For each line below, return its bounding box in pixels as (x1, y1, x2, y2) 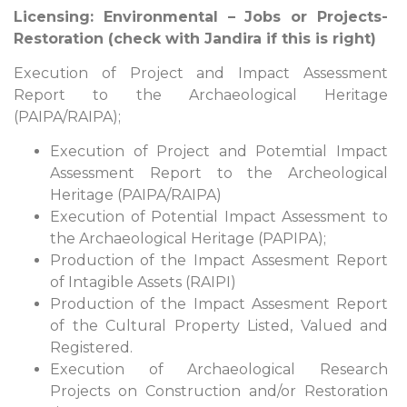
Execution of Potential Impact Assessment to (50, 208, 388, 226)
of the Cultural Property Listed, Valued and (50, 317, 388, 335)
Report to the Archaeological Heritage (14, 86, 388, 104)
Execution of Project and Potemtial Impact (50, 143, 388, 161)
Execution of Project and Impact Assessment (14, 65, 388, 83)
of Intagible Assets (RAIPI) (50, 273, 236, 292)
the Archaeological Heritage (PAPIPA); (50, 230, 326, 248)
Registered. (50, 339, 133, 357)
